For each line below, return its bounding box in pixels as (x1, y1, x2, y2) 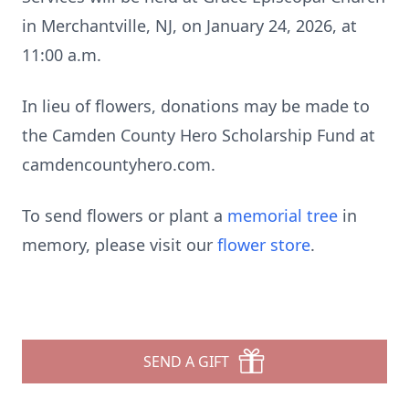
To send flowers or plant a (22, 204, 227, 226)
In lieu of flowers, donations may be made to (22, 95, 370, 117)
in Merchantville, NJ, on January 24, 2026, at (22, 15, 357, 37)
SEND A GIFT (143, 351, 229, 372)
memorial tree (227, 204, 338, 226)
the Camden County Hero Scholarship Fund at (22, 124, 375, 146)
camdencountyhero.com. (22, 153, 215, 175)
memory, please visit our (22, 234, 217, 256)
